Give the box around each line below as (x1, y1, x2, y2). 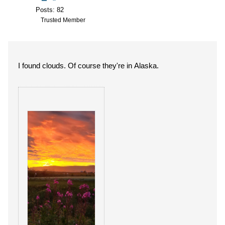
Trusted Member (41, 17, 85, 24)
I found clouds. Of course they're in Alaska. (18, 61, 159, 70)
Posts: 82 (36, 6, 64, 14)
